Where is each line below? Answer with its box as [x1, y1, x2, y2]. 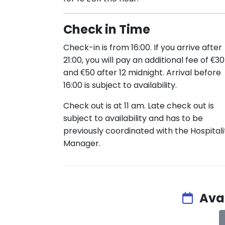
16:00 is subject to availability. [63, 79, 177, 91]
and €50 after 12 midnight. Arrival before [63, 67, 221, 78]
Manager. [63, 138, 100, 149]
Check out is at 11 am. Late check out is [63, 100, 214, 111]
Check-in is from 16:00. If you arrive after [63, 42, 222, 53]
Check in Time [63, 21, 150, 38]
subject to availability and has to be [63, 113, 203, 124]
